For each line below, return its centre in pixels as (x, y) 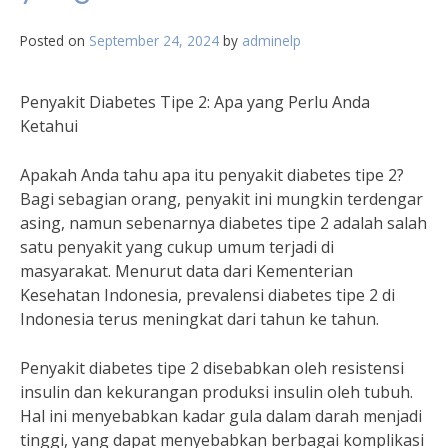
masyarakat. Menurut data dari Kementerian (186, 271)
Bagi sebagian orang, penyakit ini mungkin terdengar (221, 199)
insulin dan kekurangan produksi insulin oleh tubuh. (216, 392)
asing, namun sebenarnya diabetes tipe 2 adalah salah (223, 223)
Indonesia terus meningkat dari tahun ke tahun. (199, 319)
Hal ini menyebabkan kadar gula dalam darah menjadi (221, 416)
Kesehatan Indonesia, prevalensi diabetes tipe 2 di (207, 295)
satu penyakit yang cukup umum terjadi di (177, 247)
